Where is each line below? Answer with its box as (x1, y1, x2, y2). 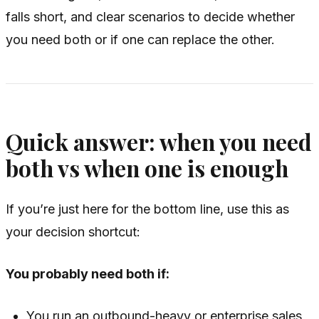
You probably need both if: (6, 266, 169, 282)
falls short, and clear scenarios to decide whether (6, 9, 295, 24)
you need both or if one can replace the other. (6, 31, 275, 47)
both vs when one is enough (6, 152, 288, 183)
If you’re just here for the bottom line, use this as (6, 202, 289, 217)
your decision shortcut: (6, 224, 140, 240)
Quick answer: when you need (6, 126, 312, 157)
